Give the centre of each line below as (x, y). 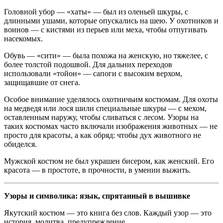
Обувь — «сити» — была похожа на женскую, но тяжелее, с (106, 55)
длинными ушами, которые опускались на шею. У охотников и (111, 20)
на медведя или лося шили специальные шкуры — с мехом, (105, 108)
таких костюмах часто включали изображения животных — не (111, 126)
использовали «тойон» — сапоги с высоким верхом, (93, 73)
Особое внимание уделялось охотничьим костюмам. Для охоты (111, 99)
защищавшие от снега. (42, 82)
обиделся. (20, 144)
